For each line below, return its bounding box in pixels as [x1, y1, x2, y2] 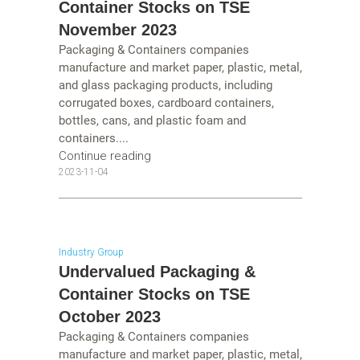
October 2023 [58, 307, 161, 325]
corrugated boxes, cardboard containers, [58, 96, 274, 111]
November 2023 [58, 21, 177, 39]
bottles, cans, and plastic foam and [58, 113, 246, 129]
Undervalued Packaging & [58, 262, 256, 280]
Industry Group [58, 246, 124, 258]
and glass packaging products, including [58, 78, 272, 93]
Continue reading [58, 149, 151, 164]
